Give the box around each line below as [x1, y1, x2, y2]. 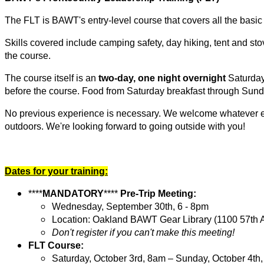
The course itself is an [5, 72, 98, 83]
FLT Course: [28, 240, 84, 250]
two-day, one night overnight [98, 72, 226, 83]
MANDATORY [42, 188, 104, 199]
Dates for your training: [5, 166, 108, 176]
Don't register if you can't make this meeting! [52, 227, 235, 237]
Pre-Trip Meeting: [118, 188, 196, 199]
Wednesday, [52, 201, 106, 212]
